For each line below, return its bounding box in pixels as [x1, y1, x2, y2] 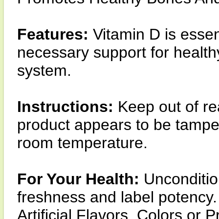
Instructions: [17, 98, 118, 115]
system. [17, 62, 71, 79]
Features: [17, 25, 93, 43]
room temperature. [17, 134, 148, 152]
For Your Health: [17, 170, 144, 188]
